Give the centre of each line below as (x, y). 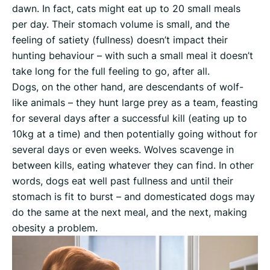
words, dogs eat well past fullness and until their (123, 181)
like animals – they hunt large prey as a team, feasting (135, 103)
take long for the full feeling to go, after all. (111, 71)
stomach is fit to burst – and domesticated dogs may (133, 197)
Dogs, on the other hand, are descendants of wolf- (128, 87)
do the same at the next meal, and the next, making (130, 212)
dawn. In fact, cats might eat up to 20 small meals (126, 9)
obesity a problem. (55, 228)
